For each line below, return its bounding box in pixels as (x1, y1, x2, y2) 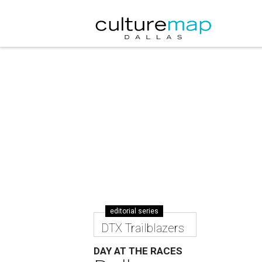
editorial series (110, 207, 158, 215)
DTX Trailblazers (101, 221, 184, 235)
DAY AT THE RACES (94, 245, 182, 257)
